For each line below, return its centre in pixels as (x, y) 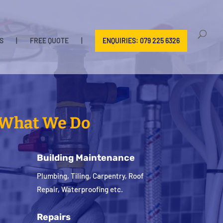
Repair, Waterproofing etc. (80, 189)
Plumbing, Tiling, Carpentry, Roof (91, 176)
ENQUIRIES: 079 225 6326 (141, 41)
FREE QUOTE (49, 41)
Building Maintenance (86, 158)
